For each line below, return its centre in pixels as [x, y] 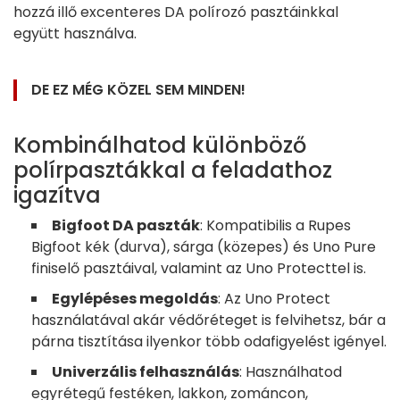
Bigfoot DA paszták [126, 226]
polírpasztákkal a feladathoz [173, 171]
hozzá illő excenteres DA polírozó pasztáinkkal [176, 12]
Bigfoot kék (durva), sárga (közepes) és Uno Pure [204, 247]
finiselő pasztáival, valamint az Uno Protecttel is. [199, 269]
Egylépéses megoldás [135, 299]
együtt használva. [75, 34]
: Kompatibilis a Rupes [275, 226]
